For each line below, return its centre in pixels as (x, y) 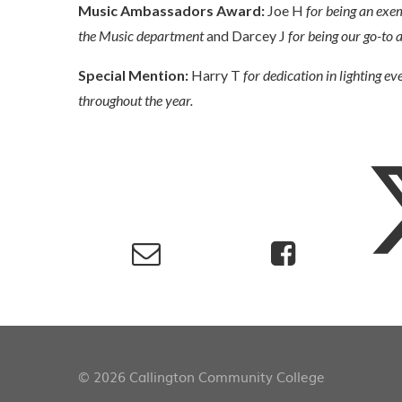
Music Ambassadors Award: (171, 11)
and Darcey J (246, 36)
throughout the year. (135, 100)
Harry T (217, 75)
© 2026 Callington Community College (201, 377)
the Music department (141, 36)
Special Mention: (135, 75)
